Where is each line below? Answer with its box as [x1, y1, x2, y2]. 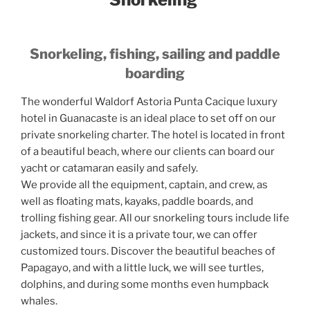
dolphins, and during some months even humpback [21, 277, 268, 291]
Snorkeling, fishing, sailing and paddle [30, 45, 280, 62]
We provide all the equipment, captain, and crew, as [21, 178, 268, 191]
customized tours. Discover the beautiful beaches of [21, 244, 275, 257]
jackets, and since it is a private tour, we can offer [21, 228, 257, 241]
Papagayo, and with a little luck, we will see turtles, [21, 261, 264, 274]
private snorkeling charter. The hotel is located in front [21, 128, 285, 141]
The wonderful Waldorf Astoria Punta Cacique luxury [21, 95, 277, 108]
